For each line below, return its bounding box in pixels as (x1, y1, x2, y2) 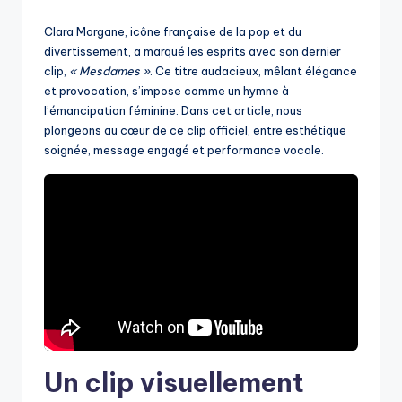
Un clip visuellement (44, 366, 304, 400)
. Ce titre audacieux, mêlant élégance (150, 64, 357, 79)
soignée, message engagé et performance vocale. (44, 143, 324, 158)
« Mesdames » (69, 64, 150, 79)
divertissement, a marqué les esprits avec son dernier (44, 44, 341, 59)
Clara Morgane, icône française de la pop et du (44, 24, 301, 39)
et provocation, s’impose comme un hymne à (44, 83, 289, 99)
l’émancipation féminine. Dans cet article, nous (44, 103, 302, 118)
